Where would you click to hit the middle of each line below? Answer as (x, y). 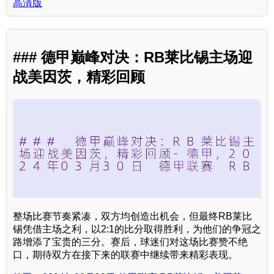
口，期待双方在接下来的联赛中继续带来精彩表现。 (125, 255)
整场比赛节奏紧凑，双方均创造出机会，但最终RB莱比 (132, 217)
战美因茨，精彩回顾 (79, 76)
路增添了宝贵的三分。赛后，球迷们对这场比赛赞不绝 (130, 242)
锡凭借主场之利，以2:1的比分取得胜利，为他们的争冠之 (137, 229)
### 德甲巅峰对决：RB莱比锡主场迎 (133, 57)
